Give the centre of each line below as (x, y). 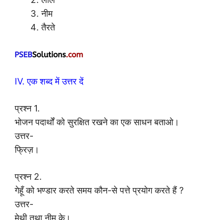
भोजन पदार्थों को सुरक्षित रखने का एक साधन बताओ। (97, 122)
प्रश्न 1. (27, 108)
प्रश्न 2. (28, 176)
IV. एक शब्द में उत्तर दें (49, 81)
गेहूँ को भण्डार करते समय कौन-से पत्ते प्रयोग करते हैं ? (99, 190)
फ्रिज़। (27, 149)
